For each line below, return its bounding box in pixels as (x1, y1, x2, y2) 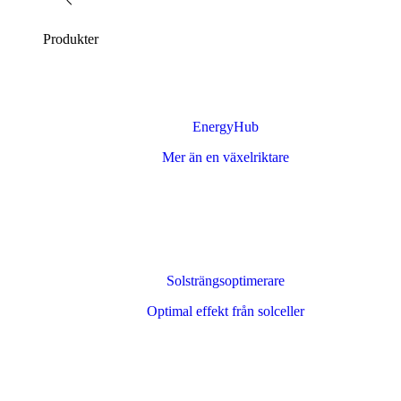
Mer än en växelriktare (162, 149, 289, 165)
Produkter (43, 31, 98, 47)
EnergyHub (192, 119, 259, 134)
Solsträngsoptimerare (166, 273, 285, 288)
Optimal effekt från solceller (147, 303, 304, 319)
